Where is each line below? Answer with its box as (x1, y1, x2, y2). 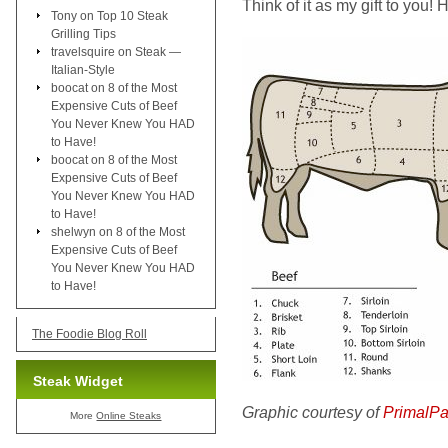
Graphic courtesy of (242, 403, 383, 421)
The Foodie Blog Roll (32, 326, 147, 341)
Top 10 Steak (97, 8, 168, 23)
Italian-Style (51, 62, 115, 77)
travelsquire (51, 44, 115, 59)
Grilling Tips (51, 26, 116, 41)
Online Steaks (96, 409, 162, 421)
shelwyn (51, 224, 96, 239)
